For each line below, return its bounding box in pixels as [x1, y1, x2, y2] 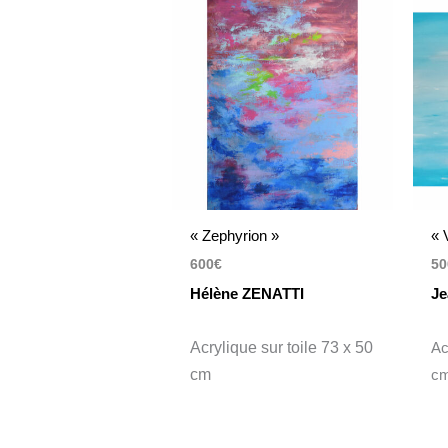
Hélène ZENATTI [190, 284, 305, 302]
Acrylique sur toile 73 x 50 [190, 338, 374, 356]
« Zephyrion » [190, 226, 280, 244]
